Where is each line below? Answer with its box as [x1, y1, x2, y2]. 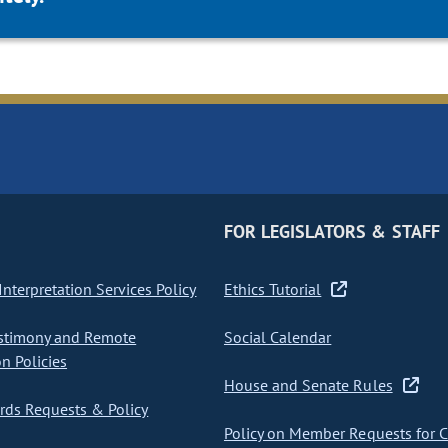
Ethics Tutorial [223, 279, 322, 300]
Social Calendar [223, 327, 332, 348]
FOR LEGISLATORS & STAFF [223, 220, 440, 244]
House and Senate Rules [223, 375, 393, 396]
